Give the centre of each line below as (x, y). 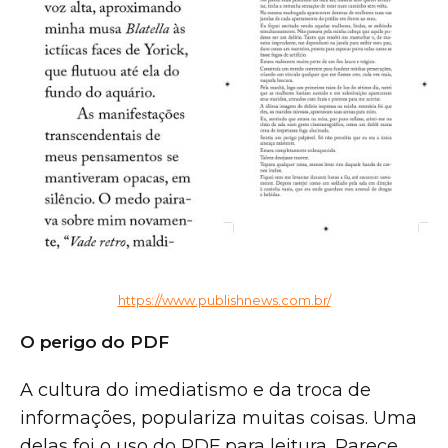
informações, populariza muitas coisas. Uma (218, 417)
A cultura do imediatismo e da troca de (195, 389)
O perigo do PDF (97, 341)
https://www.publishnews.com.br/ (224, 299)
